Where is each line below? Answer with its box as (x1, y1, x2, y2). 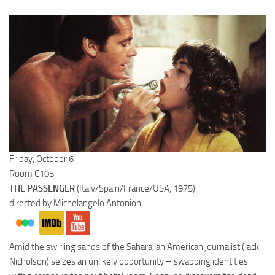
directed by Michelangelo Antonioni (9, 197, 143, 209)
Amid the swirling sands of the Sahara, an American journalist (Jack (9, 241, 259, 252)
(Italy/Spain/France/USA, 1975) (77, 182, 195, 194)
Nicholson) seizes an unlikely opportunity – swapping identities (9, 255, 248, 267)
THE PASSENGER (9, 182, 77, 194)
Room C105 (9, 168, 54, 179)
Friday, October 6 (9, 153, 74, 165)
